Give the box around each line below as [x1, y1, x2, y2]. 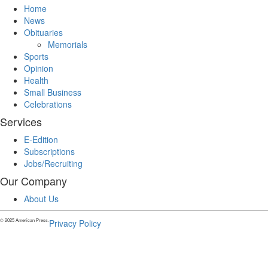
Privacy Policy [49, 217, 101, 230]
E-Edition [24, 133, 58, 146]
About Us [24, 193, 59, 205]
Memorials [48, 38, 87, 51]
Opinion [24, 62, 53, 75]
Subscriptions [24, 145, 75, 158]
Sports [24, 50, 48, 63]
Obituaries [24, 26, 63, 39]
